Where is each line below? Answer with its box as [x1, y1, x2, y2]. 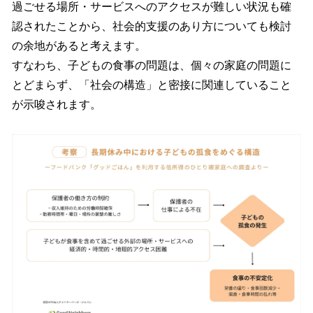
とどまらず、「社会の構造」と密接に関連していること [12, 78, 291, 91]
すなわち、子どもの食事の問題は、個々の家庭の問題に [12, 59, 291, 71]
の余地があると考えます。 [12, 39, 146, 52]
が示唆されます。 [12, 98, 101, 110]
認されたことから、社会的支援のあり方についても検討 [12, 20, 291, 32]
